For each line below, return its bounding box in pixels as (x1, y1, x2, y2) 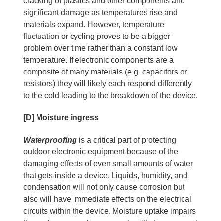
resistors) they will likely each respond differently (23, 79, 192, 88)
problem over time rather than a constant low (23, 43, 178, 52)
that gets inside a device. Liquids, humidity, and (23, 171, 187, 180)
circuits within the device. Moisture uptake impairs (23, 206, 196, 215)
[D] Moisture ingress (23, 113, 99, 122)
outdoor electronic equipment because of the (23, 147, 178, 156)
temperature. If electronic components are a (23, 55, 174, 64)
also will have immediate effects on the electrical (23, 194, 191, 203)
